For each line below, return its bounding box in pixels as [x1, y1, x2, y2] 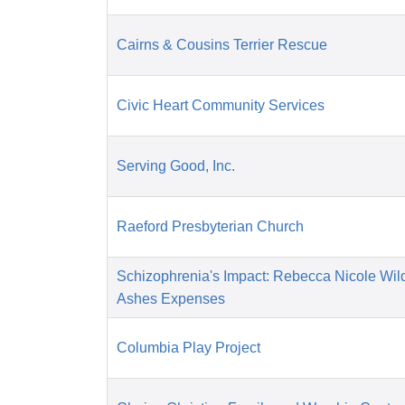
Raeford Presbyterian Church [117, 219, 304, 235]
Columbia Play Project [117, 340, 260, 356]
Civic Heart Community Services [117, 98, 325, 114]
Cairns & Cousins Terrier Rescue [117, 37, 327, 53]
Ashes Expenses [117, 291, 225, 307]
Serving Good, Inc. [117, 158, 235, 174]
